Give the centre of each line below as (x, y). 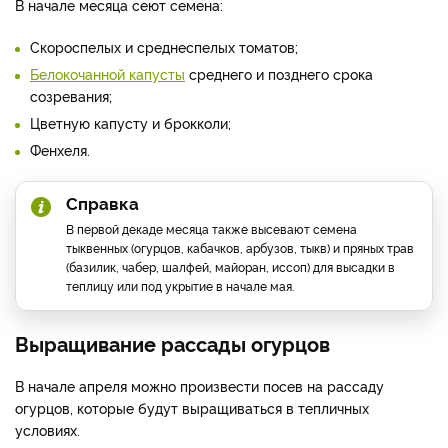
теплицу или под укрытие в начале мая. (180, 285)
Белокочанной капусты (107, 73)
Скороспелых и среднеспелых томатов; (164, 46)
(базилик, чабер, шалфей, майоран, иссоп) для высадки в (230, 266)
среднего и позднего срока (279, 73)
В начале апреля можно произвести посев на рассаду (199, 385)
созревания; (71, 95)
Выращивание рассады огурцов (172, 342)
